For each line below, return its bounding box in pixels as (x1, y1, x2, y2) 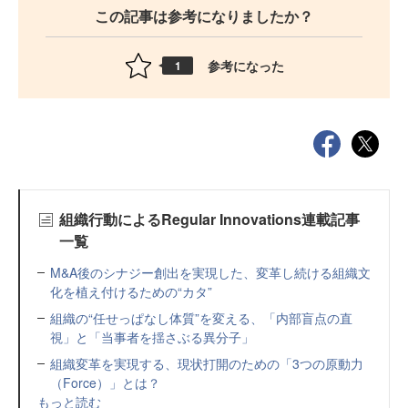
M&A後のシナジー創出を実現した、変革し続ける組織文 (50, 263, 371, 281)
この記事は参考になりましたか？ (95, 5, 313, 26)
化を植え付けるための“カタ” (50, 282, 212, 301)
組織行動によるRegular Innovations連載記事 (58, 209, 360, 229)
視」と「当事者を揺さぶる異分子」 (50, 328, 254, 346)
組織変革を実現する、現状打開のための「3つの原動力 (50, 354, 363, 372)
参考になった (208, 56, 284, 75)
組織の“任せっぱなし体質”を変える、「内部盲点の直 (50, 309, 352, 327)
